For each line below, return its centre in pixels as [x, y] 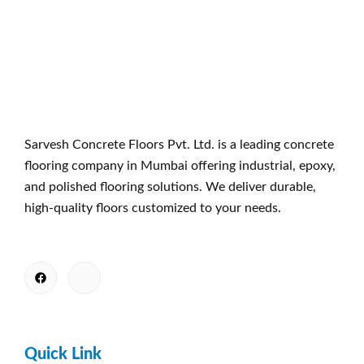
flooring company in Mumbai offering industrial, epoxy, [180, 166]
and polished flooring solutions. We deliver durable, [170, 187]
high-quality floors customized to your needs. [153, 208]
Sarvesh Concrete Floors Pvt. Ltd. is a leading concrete [179, 145]
